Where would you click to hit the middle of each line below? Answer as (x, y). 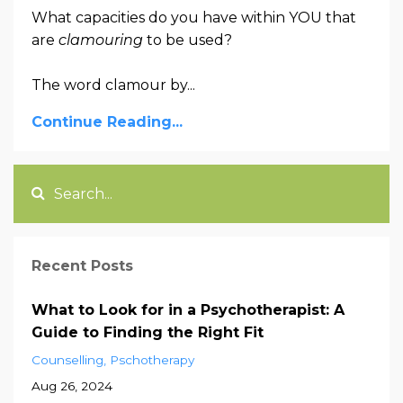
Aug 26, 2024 (72, 385)
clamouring (101, 40)
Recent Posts (82, 265)
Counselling (67, 359)
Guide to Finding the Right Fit (148, 332)
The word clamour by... (113, 85)
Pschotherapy (152, 359)
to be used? (188, 40)
